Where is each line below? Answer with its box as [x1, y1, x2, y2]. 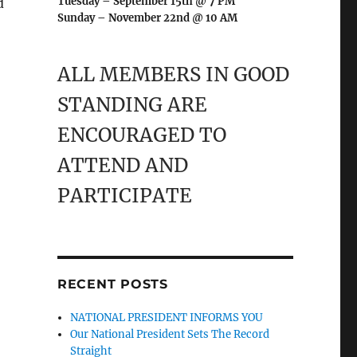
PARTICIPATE [57, 183, 192, 208]
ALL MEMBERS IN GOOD [57, 62, 289, 87]
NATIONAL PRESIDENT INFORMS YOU [70, 311, 264, 324]
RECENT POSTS [57, 277, 168, 292]
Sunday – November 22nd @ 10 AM [57, 11, 237, 25]
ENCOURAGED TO [57, 123, 226, 147]
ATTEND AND [57, 153, 188, 178]
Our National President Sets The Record [70, 328, 270, 341]
